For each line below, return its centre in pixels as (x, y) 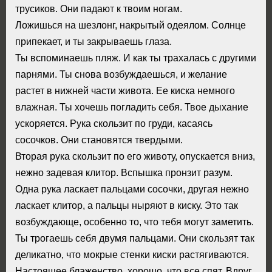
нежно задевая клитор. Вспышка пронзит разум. (124, 172)
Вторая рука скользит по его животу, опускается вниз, (135, 156)
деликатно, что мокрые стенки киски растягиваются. (132, 254)
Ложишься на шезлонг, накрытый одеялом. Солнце (131, 25)
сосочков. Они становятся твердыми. (99, 139)
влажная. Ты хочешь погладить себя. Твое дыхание (132, 107)
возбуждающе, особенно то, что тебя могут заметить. (134, 221)
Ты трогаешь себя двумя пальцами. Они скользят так (135, 238)
